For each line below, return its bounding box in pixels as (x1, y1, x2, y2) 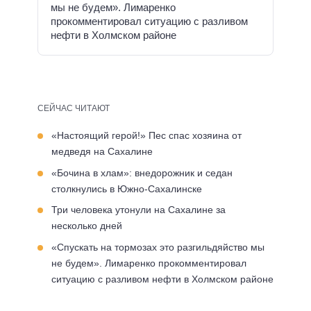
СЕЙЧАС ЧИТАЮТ (37, 103, 110, 113)
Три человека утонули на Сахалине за (51, 204, 226, 215)
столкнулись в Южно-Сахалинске (51, 183, 202, 194)
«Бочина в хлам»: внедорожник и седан (51, 167, 233, 178)
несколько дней (51, 220, 122, 231)
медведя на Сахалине (51, 146, 153, 157)
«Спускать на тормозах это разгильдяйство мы (51, 241, 264, 253)
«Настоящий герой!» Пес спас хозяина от (51, 130, 242, 141)
